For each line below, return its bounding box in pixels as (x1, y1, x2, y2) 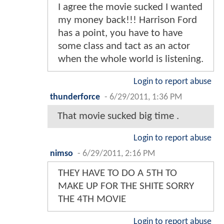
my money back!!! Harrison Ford (58, 15, 197, 26)
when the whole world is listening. (58, 54, 203, 65)
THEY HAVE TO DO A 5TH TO (58, 168, 177, 179)
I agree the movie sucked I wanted (58, 2, 202, 13)
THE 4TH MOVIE (58, 194, 126, 205)
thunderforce (50, 93, 100, 102)
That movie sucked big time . (57, 111, 179, 122)
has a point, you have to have (58, 28, 182, 39)
